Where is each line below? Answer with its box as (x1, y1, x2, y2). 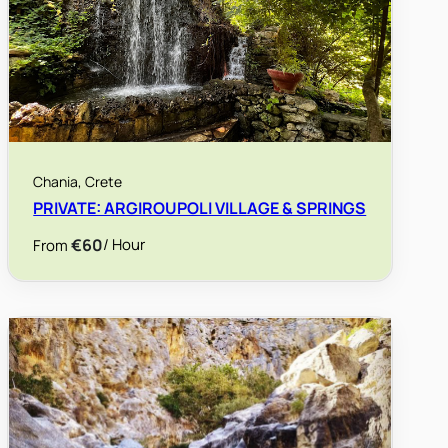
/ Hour (103, 234, 146, 256)
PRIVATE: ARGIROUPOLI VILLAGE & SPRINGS (33, 197, 367, 220)
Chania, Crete (33, 171, 123, 191)
